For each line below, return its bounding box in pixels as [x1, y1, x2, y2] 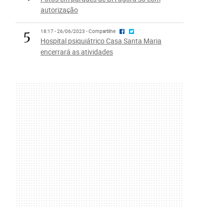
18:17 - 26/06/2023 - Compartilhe [40, 28, 116, 34]
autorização [40, 5, 78, 14]
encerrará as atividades [40, 47, 113, 56]
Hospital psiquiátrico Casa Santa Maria [40, 36, 161, 45]
